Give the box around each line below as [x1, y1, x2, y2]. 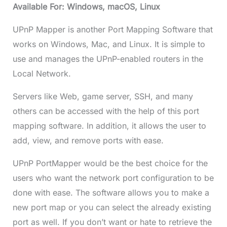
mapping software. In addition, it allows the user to [12, 121, 206, 131]
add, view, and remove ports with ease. [12, 135, 164, 146]
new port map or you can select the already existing [12, 202, 211, 213]
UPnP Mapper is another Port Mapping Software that [12, 24, 213, 35]
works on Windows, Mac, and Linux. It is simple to [12, 39, 205, 50]
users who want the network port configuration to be [12, 173, 214, 183]
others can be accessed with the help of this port [12, 106, 199, 117]
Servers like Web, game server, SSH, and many [12, 91, 193, 102]
